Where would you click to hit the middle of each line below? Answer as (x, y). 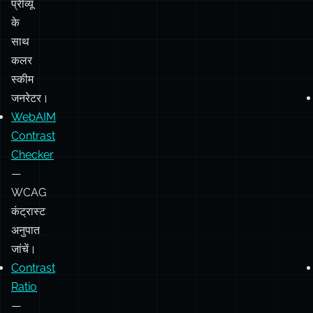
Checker (32, 154)
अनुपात (26, 230)
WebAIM (34, 117)
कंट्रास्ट (28, 211)
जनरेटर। (30, 98)
